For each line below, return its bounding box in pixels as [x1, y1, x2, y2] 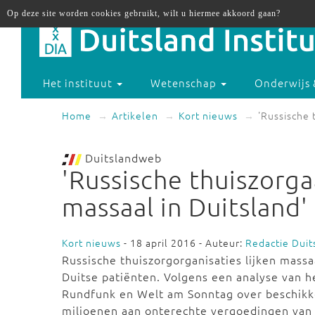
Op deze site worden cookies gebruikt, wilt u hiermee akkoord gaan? [7, 8, 281, 18]
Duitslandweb [82, 150, 162, 165]
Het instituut [43, 75, 116, 91]
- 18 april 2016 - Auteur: [121, 236, 245, 250]
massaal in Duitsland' [62, 192, 308, 221]
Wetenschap [150, 75, 220, 91]
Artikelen [112, 108, 158, 122]
